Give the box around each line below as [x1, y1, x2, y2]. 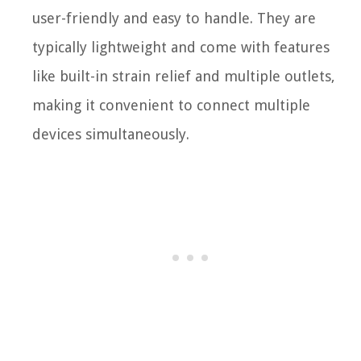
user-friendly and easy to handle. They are [32, 10, 316, 27]
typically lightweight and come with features [32, 39, 330, 56]
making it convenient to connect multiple [32, 97, 310, 114]
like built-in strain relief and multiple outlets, [32, 68, 335, 85]
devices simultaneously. [32, 126, 189, 143]
